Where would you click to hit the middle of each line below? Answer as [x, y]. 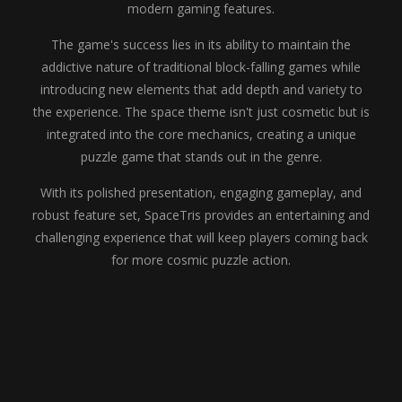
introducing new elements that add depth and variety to [201, 89]
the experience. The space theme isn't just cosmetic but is [201, 112]
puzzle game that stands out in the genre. [201, 157]
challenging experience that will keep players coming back [201, 237]
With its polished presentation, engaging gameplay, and [201, 192]
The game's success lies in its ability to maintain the [201, 44]
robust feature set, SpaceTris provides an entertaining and [201, 215]
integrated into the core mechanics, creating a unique [201, 134]
